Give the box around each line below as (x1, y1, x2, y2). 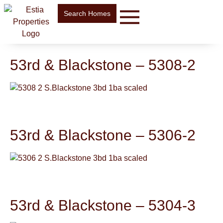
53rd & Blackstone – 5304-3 (10, 196, 196, 214)
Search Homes (64, 9, 111, 17)
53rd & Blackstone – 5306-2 (10, 126, 196, 143)
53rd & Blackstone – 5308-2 (10, 56, 196, 73)
